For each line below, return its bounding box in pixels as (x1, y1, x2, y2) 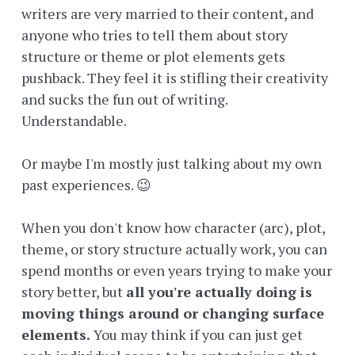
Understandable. (21, 111, 127, 131)
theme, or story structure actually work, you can (21, 239, 327, 259)
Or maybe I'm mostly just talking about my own (21, 154, 322, 174)
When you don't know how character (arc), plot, (21, 218, 325, 238)
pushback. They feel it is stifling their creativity (21, 68, 328, 88)
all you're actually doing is (126, 282, 312, 302)
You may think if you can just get (90, 325, 303, 345)
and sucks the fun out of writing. (21, 90, 227, 109)
